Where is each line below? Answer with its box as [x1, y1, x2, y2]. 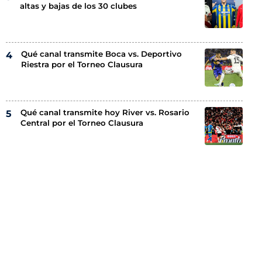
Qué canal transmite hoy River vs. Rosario [20, 108, 190, 118]
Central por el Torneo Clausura [20, 118, 144, 128]
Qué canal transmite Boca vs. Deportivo [21, 49, 182, 59]
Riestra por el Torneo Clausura [21, 60, 143, 70]
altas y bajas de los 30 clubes [20, 1, 137, 11]
